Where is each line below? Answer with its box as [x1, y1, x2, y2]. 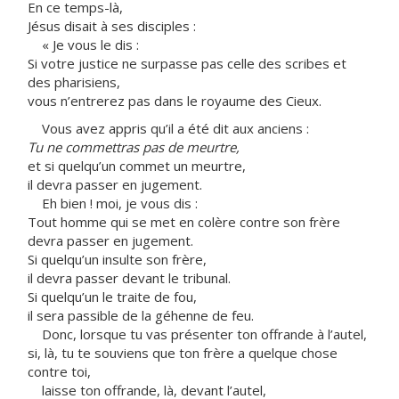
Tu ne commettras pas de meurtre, [28, 138, 240, 156]
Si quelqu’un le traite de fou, [28, 288, 197, 305]
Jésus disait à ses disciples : [28, 17, 196, 35]
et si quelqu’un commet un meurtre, [28, 157, 246, 175]
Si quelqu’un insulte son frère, [28, 250, 207, 268]
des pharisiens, [28, 73, 120, 91]
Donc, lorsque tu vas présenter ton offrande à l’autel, [28, 325, 367, 343]
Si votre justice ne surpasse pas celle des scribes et [28, 54, 346, 72]
